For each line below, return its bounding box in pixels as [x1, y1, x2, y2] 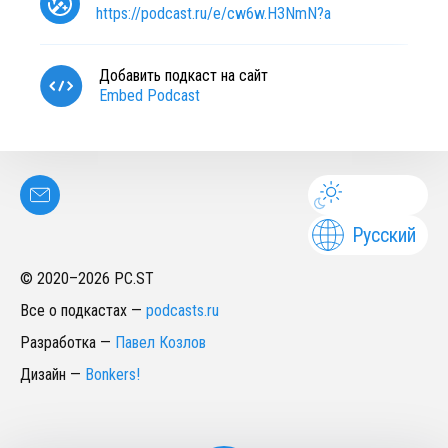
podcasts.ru [146, 301, 219, 320]
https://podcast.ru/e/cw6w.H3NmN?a [96, 4, 331, 23]
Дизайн [20, 365, 66, 384]
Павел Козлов [115, 333, 206, 352]
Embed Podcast [99, 86, 200, 105]
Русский [352, 223, 416, 247]
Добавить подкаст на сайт [99, 66, 268, 85]
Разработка [20, 333, 96, 352]
